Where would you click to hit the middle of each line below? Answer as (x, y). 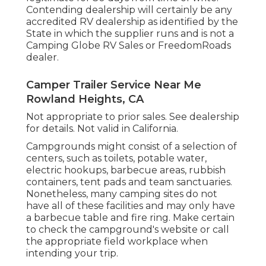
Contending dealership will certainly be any (129, 10)
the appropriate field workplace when (117, 242)
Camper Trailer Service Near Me (114, 85)
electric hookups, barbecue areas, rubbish (126, 170)
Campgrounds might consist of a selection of (132, 147)
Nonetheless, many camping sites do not (122, 194)
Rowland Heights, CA (85, 99)
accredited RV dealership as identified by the (132, 22)
